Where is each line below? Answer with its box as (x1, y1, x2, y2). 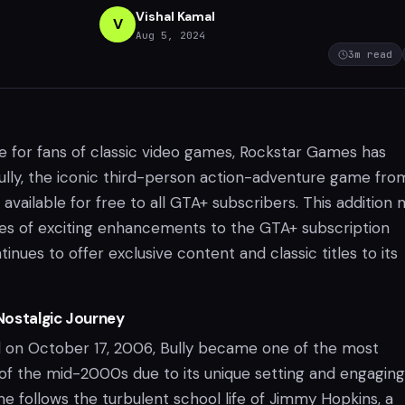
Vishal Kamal (136, 7, 215, 24)
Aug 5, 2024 (136, 28, 205, 42)
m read (354, 48, 392, 61)
